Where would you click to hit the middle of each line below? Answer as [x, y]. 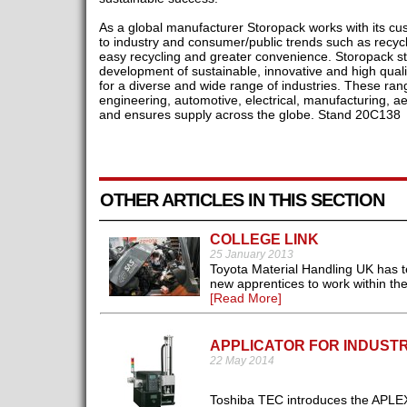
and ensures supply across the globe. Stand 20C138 [249, 115]
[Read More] [245, 298]
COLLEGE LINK [264, 240]
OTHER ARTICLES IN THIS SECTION [242, 200]
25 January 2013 [251, 255]
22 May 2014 [242, 361]
